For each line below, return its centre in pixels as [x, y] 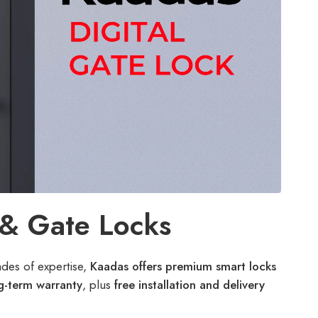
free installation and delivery [190, 285]
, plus [98, 285]
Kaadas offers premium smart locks [183, 267]
